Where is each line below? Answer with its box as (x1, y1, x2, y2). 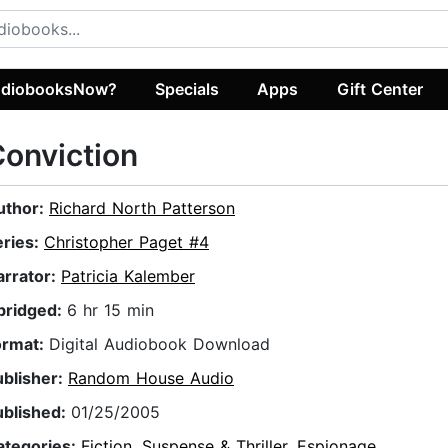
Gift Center (336, 78, 423, 99)
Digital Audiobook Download (49, 334, 270, 355)
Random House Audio (68, 368, 234, 389)
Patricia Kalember (61, 266, 195, 287)
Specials (155, 78, 220, 99)
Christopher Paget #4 (44, 232, 209, 253)
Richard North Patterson (49, 198, 235, 219)
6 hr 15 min (67, 300, 154, 321)
